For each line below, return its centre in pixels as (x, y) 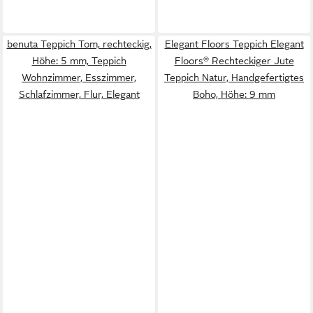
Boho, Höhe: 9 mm (234, 94)
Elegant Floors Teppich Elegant (234, 44)
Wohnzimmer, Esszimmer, (79, 78)
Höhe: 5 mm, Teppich (79, 61)
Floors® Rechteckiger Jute (234, 61)
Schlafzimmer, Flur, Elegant (79, 94)
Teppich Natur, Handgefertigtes (234, 78)
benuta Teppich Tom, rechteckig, (79, 44)
